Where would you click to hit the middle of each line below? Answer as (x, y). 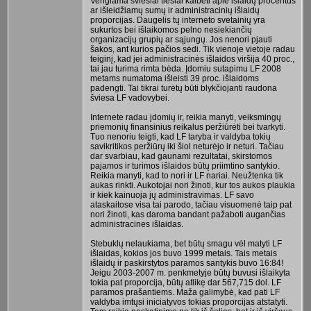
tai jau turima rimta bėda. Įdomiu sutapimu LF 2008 (185, 68)
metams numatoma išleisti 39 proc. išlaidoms (175, 78)
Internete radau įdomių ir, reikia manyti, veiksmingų (185, 117)
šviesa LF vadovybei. (129, 98)
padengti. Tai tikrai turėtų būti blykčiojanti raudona (183, 88)
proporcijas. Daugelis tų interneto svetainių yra (177, 20)
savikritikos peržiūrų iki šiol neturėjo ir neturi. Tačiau (187, 146)
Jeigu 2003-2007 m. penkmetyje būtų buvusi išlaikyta (190, 272)
